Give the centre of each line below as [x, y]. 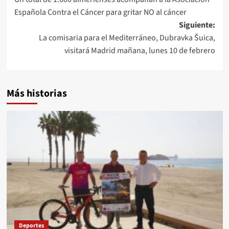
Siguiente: [197, 25]
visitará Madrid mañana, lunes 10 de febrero [140, 50]
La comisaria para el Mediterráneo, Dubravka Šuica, [127, 38]
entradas [43, 22]
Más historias [37, 93]
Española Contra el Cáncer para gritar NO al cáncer [100, 12]
